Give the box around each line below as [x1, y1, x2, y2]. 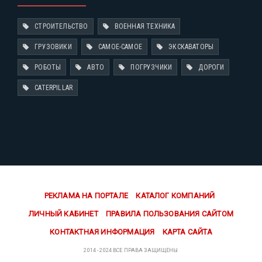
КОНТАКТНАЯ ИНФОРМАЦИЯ [50, 227, 155, 237]
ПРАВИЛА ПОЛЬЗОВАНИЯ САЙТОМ [105, 209, 234, 219]
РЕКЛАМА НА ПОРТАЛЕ [44, 191, 129, 201]
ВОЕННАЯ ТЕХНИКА [114, 22, 175, 31]
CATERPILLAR [35, 84, 73, 92]
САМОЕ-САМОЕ [98, 43, 142, 51]
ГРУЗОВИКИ [35, 43, 72, 51]
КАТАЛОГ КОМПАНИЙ [136, 191, 215, 201]
